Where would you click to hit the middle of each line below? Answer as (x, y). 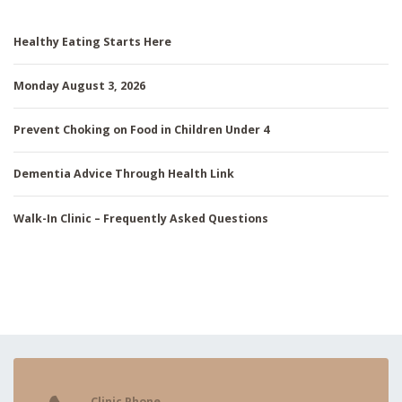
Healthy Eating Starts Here (92, 41)
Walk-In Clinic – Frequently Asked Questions (141, 218)
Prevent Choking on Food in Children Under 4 (141, 130)
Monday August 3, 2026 (79, 85)
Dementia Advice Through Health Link (124, 174)
